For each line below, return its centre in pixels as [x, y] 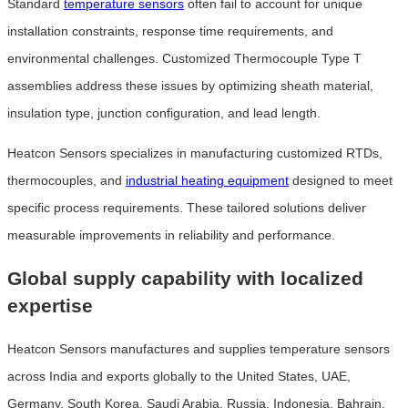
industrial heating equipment [207, 181]
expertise [50, 305]
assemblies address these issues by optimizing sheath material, [190, 86]
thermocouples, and [66, 181]
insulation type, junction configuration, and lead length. [164, 113]
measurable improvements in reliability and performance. [171, 235]
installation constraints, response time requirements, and [170, 31]
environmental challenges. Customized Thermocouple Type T [184, 59]
